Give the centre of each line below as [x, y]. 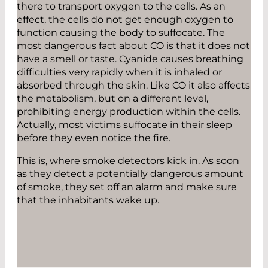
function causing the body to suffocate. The [121, 32]
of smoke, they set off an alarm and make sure [127, 187]
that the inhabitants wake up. [88, 200]
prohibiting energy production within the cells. [129, 111]
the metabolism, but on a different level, [112, 98]
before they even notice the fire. [94, 138]
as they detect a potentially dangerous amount [130, 173]
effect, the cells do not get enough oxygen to [125, 19]
